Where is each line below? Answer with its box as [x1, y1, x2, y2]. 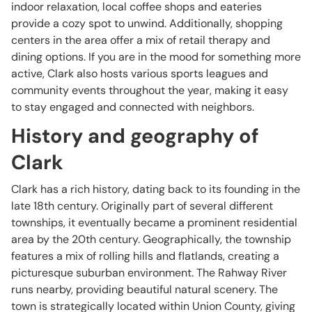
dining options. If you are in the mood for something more [11, 49, 301, 64]
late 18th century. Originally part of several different [11, 198, 273, 213]
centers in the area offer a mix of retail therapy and [11, 33, 270, 47]
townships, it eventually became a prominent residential [11, 215, 297, 230]
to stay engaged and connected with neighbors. [11, 100, 254, 114]
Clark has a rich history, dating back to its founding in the [11, 182, 300, 196]
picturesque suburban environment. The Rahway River [11, 265, 287, 280]
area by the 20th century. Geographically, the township [11, 232, 291, 247]
